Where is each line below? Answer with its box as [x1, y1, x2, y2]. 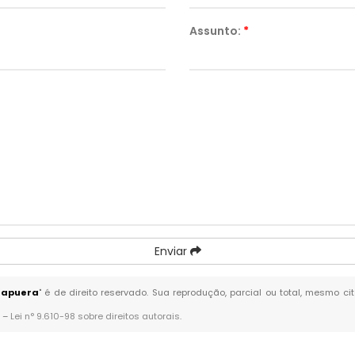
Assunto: [189, 23, 243, 39]
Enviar [154, 243, 190, 259]
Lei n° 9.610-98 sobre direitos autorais [10, 310, 181, 323]
